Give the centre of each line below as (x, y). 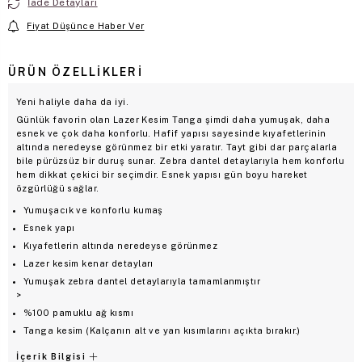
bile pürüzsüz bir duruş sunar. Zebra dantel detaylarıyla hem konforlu (181, 160)
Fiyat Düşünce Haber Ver (86, 25)
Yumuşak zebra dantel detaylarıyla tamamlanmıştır (142, 281)
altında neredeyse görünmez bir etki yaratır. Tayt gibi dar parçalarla (177, 147)
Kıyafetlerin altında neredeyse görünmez (121, 245)
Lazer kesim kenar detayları (88, 263)
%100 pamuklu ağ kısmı (79, 312)
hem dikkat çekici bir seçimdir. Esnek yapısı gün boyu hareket (162, 174)
